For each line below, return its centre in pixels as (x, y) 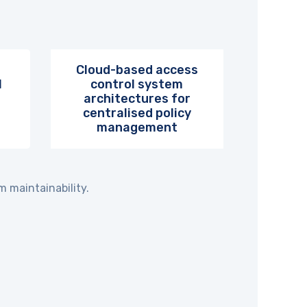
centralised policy (137, 113)
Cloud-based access (137, 70)
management (137, 127)
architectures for (137, 99)
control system (137, 84)
